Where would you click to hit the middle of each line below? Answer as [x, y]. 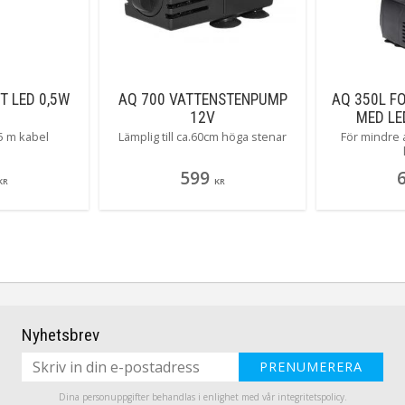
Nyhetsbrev [61, 335]
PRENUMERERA [311, 367]
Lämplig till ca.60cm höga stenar [202, 137]
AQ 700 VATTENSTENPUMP [202, 100]
